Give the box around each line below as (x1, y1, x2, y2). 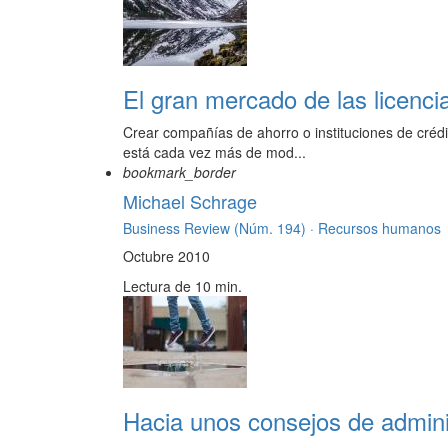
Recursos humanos (318, 218, 441, 239)
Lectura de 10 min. (123, 276, 242, 297)
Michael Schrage (123, 188, 257, 215)
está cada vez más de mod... (123, 142, 306, 163)
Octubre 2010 (123, 246, 210, 267)
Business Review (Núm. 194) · (123, 218, 318, 239)
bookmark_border (123, 162, 236, 183)
